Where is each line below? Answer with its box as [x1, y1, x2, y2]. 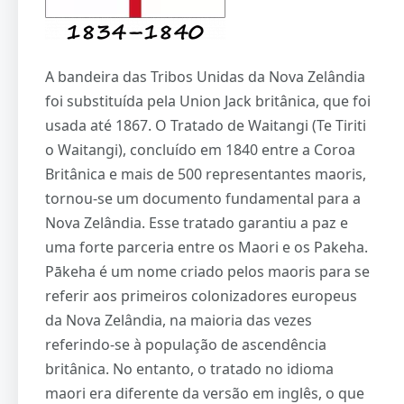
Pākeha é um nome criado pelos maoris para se [45, 261, 370, 281]
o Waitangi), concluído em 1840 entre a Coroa [45, 139, 355, 160]
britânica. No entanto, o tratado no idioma [45, 358, 334, 379]
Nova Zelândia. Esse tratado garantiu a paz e [45, 212, 348, 233]
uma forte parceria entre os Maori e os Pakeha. [45, 236, 368, 257]
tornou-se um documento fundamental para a [45, 188, 361, 208]
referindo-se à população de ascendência [45, 334, 326, 354]
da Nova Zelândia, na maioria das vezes [45, 309, 312, 330]
